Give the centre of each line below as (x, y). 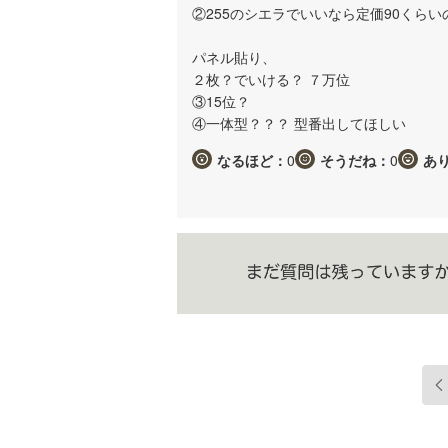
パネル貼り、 (234, 56)
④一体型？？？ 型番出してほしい (299, 122)
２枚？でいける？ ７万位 (271, 78)
